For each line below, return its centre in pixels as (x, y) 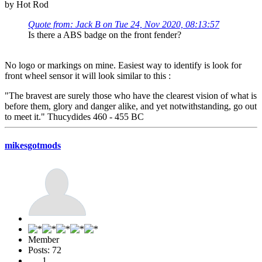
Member (44, 240)
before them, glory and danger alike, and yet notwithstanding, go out (131, 106)
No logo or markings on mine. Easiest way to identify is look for (123, 65)
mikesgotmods (33, 145)
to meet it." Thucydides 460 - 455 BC (74, 116)
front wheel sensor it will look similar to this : (89, 75)
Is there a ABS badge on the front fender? (105, 35)
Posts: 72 (45, 250)
